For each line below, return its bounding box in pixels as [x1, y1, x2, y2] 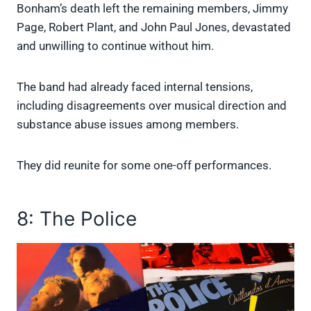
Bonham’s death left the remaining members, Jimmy [17, 1, 288, 15]
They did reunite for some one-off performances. [17, 158, 274, 172]
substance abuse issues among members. [17, 117, 239, 131]
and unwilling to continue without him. [17, 39, 214, 53]
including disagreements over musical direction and [17, 99, 287, 112]
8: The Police [17, 207, 137, 230]
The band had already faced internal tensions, [17, 80, 253, 94]
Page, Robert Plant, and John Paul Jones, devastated [17, 20, 291, 34]
